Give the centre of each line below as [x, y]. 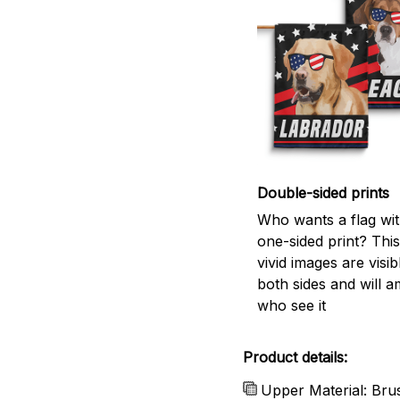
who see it [292, 306]
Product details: [295, 358]
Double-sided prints [323, 192]
